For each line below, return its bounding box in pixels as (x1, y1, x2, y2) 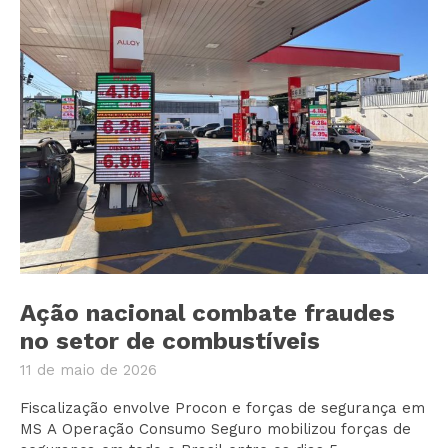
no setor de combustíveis (20, 327, 320, 356)
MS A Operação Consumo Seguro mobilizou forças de (20, 420, 47, 439)
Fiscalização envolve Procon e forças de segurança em (20, 399, 425, 418)
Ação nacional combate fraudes (20, 299, 395, 328)
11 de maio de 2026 (20, 361, 157, 380)
